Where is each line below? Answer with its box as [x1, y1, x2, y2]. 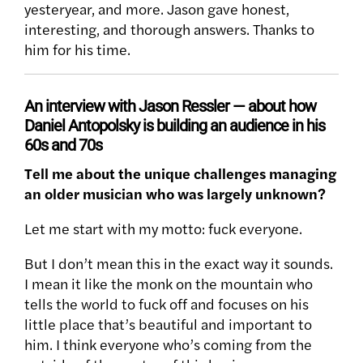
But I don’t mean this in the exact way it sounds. [24, 253, 333, 274]
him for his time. [24, 39, 130, 60]
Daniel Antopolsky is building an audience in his [24, 116, 325, 136]
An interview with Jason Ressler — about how [24, 96, 316, 117]
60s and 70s [24, 135, 102, 156]
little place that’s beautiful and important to [24, 314, 312, 335]
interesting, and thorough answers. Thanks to [24, 19, 314, 40]
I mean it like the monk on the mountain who [24, 273, 313, 294]
